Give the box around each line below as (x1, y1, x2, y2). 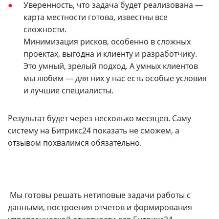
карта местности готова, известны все (23, 12, 168, 23)
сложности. (23, 24, 66, 35)
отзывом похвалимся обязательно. (8, 137, 142, 149)
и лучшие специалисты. (23, 85, 113, 96)
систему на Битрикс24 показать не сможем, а (8, 125, 179, 136)
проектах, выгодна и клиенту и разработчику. (23, 48, 197, 60)
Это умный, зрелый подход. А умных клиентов (23, 61, 198, 72)
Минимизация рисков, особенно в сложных (23, 36, 191, 47)
